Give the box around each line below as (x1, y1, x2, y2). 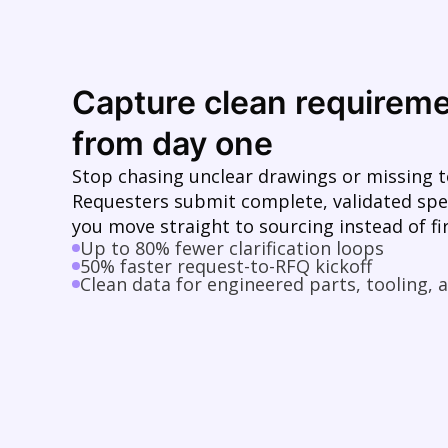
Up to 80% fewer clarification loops (80, 236, 384, 260)
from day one (72, 124, 273, 163)
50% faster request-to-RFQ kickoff (80, 254, 372, 278)
